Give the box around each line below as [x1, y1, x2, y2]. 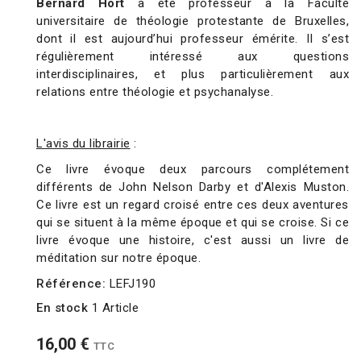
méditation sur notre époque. [36, 251, 201, 266]
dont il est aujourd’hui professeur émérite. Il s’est [36, 31, 349, 47]
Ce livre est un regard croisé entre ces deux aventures [36, 197, 349, 213]
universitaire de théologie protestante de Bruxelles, [36, 14, 349, 29]
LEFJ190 [109, 276, 156, 292]
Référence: [36, 276, 106, 292]
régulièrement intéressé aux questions [36, 49, 349, 64]
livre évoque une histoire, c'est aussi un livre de [36, 233, 349, 248]
